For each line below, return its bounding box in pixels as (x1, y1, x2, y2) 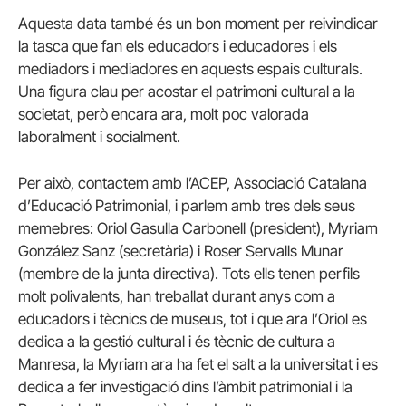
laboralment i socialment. (18, 128, 180, 147)
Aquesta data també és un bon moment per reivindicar (18, 14, 378, 34)
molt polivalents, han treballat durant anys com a (18, 287, 335, 306)
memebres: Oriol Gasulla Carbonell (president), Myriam (18, 219, 378, 238)
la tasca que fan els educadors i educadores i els (18, 37, 337, 56)
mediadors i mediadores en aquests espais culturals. (18, 60, 362, 79)
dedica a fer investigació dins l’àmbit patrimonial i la (18, 378, 353, 397)
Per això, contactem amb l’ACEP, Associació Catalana (18, 174, 367, 193)
